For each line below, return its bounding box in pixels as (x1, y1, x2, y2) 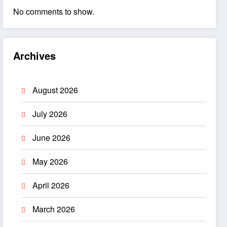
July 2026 (32, 107, 68, 120)
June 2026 (32, 131, 71, 143)
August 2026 (32, 84, 79, 96)
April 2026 (32, 179, 70, 191)
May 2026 (32, 155, 68, 167)
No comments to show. (13, 5, 95, 17)
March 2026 (32, 203, 75, 215)
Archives (13, 48, 56, 63)
